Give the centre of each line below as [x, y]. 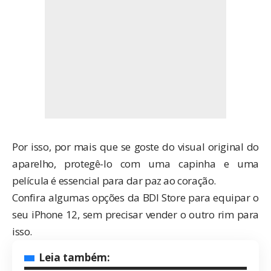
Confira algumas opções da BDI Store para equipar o [135, 198]
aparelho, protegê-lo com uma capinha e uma [135, 164]
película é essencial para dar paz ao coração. [114, 181]
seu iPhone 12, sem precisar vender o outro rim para [135, 215]
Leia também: [74, 258]
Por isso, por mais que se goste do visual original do [135, 147]
